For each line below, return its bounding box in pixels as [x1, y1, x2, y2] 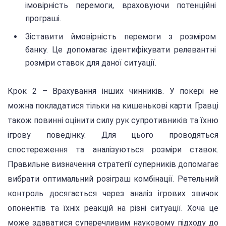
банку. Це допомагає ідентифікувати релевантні [25, 44, 216, 54]
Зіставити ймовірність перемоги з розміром [25, 31, 216, 41]
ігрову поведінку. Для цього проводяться [8, 130, 218, 140]
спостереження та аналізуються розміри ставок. [8, 145, 218, 155]
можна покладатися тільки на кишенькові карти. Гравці [8, 101, 218, 111]
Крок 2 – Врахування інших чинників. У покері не [8, 86, 218, 96]
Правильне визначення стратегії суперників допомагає [8, 159, 218, 169]
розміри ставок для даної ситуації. [25, 58, 156, 68]
